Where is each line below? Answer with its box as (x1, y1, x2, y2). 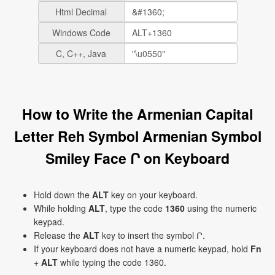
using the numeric (185, 202, 257, 214)
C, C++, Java (56, 47, 106, 60)
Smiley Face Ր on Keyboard (45, 148, 230, 168)
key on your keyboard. (109, 188, 198, 201)
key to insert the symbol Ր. (99, 229, 205, 241)
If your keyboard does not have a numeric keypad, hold (34, 242, 250, 255)
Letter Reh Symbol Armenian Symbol (14, 126, 261, 146)
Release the (34, 229, 83, 241)
